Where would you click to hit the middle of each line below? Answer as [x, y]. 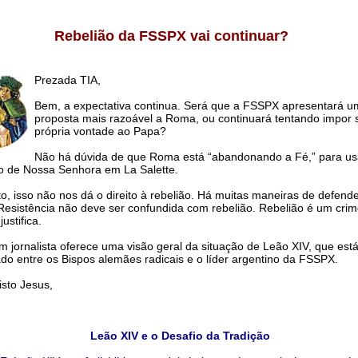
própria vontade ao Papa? [100, 131]
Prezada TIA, [67, 80]
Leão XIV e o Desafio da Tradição [180, 336]
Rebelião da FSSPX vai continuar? [171, 36]
